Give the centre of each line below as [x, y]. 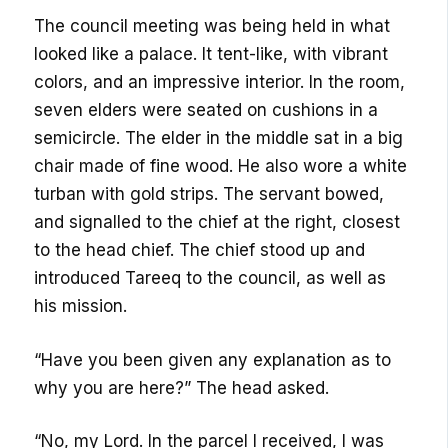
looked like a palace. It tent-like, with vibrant [211, 54]
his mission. [81, 306]
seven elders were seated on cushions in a [206, 110]
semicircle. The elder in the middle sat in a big [219, 138]
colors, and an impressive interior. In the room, [220, 82]
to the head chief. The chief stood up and [200, 250]
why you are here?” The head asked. [182, 387]
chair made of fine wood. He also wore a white [221, 166]
